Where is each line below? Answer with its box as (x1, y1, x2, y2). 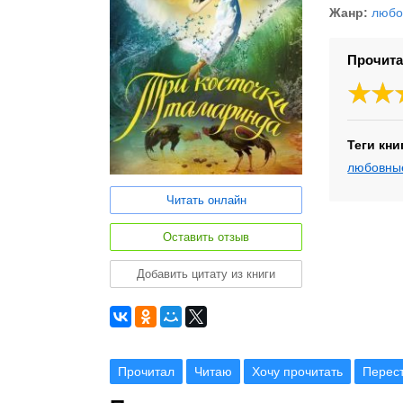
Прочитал (118, 364, 175, 380)
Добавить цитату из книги (137, 267, 276, 282)
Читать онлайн (166, 193, 246, 208)
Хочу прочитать (252, 364, 343, 380)
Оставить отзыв (163, 230, 250, 245)
